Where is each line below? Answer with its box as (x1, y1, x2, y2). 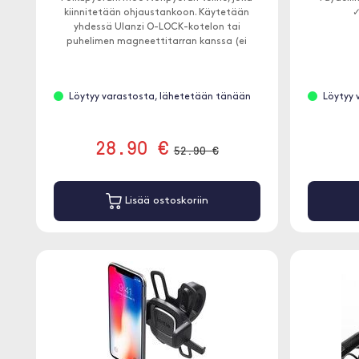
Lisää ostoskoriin (121, 196, 208, 207)
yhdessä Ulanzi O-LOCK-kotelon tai (73, 22, 240, 32)
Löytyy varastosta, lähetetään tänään (68, 92, 251, 102)
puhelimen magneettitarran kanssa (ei (67, 37, 248, 46)
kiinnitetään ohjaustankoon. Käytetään (64, 8, 250, 18)
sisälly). (139, 51, 175, 61)
